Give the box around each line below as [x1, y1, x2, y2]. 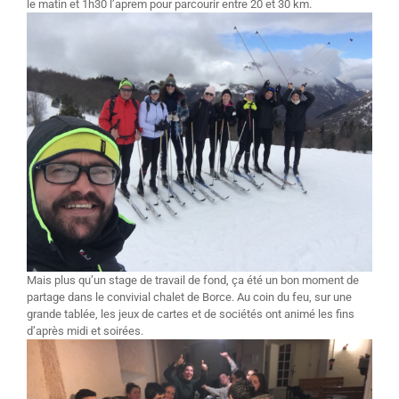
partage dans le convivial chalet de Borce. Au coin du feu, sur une [27, 289, 352, 304]
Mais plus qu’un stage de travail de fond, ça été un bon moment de [27, 273, 359, 287]
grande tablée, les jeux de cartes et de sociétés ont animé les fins [27, 306, 354, 321]
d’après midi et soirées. [27, 323, 143, 338]
